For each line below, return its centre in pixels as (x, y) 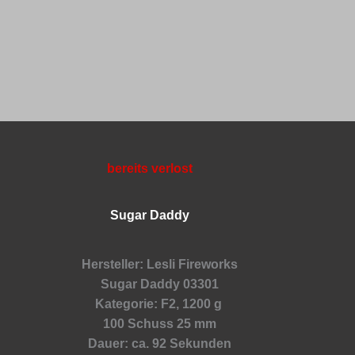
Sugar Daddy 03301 (160, 284)
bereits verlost (149, 168)
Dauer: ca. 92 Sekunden (160, 343)
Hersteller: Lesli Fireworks (160, 264)
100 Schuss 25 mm (160, 323)
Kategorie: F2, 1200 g (160, 303)
